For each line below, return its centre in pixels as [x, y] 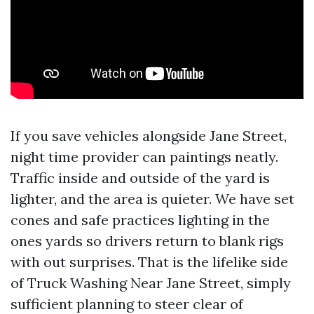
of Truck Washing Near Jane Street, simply [151, 283]
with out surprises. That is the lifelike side [149, 262]
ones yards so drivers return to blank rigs [147, 241]
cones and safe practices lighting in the [140, 220]
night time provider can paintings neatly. [144, 157]
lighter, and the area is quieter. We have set [152, 199]
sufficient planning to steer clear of [127, 304]
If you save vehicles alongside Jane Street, [149, 136]
